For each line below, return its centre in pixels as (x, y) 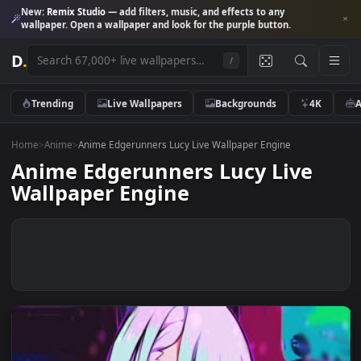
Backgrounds (273, 114)
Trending (58, 114)
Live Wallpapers (160, 114)
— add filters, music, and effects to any (217, 13)
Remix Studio (85, 13)
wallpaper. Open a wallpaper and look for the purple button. (173, 27)
